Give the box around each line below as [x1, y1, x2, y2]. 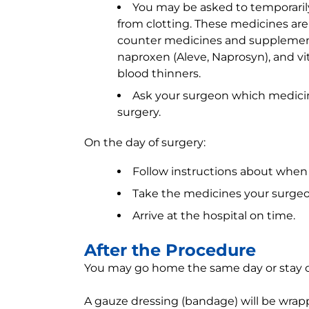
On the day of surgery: [84, 136, 206, 149]
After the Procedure [84, 240, 256, 260]
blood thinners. [117, 67, 201, 80]
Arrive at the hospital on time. [132, 209, 295, 222]
